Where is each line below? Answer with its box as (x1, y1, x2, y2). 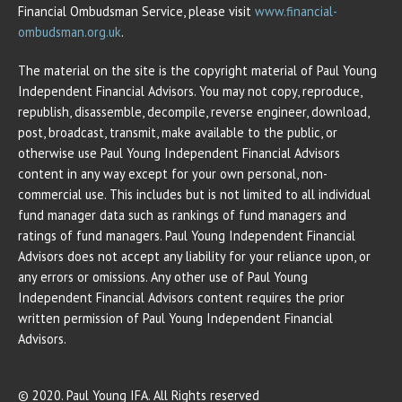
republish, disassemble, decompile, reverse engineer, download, (18, 103, 369, 121)
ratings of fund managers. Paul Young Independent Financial (18, 227, 355, 245)
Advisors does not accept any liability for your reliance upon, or (18, 248, 371, 266)
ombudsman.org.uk (18, 23, 121, 41)
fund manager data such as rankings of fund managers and (18, 206, 346, 224)
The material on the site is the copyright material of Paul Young (18, 62, 377, 80)
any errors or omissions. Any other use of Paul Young (18, 268, 308, 286)
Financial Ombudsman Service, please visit (18, 3, 255, 21)
